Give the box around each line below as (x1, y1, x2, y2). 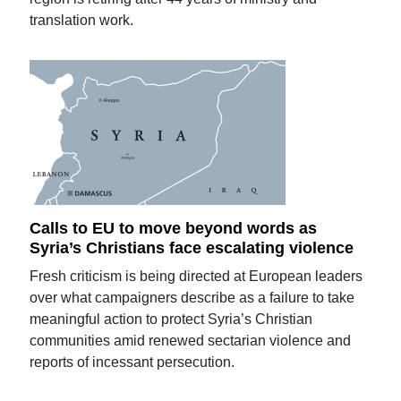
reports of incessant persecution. (30, 354, 235, 370)
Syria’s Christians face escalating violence (30, 239, 354, 257)
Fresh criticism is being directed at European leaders (30, 269, 363, 284)
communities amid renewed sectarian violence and (30, 333, 352, 348)
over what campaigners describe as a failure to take (30, 290, 355, 305)
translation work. (30, 12, 134, 28)
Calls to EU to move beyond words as (30, 219, 318, 238)
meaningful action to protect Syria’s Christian (30, 311, 313, 327)
